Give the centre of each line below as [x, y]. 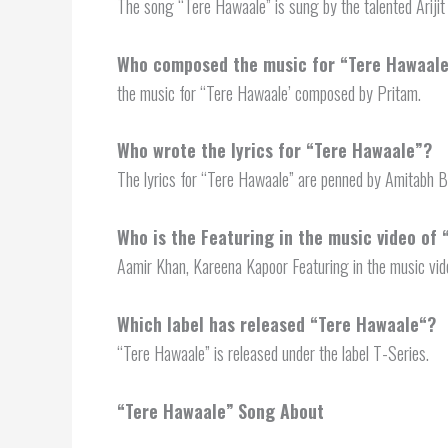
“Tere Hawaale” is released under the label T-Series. [273, 352]
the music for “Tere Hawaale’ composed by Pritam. [269, 92]
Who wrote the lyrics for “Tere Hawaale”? [274, 150]
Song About [281, 410]
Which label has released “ [217, 323]
